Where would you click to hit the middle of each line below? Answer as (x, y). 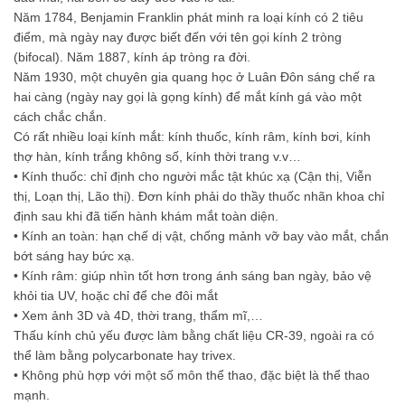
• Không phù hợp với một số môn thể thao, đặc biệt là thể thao (192, 376)
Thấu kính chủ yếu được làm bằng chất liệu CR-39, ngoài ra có (194, 336)
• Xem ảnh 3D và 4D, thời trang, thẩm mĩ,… (138, 316)
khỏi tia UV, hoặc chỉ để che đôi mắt (116, 296)
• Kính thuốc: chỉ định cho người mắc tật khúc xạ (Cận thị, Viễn (193, 177)
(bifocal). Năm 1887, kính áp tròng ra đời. (132, 57)
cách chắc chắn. (60, 117)
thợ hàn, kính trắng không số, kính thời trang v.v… (157, 157)
